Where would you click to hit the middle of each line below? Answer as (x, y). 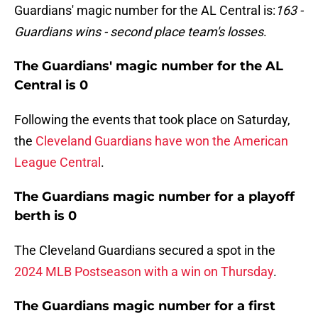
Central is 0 (51, 86)
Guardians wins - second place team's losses (139, 32)
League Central (57, 163)
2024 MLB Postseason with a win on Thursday (144, 272)
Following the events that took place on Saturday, (152, 120)
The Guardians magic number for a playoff (154, 197)
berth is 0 (45, 216)
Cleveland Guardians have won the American (162, 141)
